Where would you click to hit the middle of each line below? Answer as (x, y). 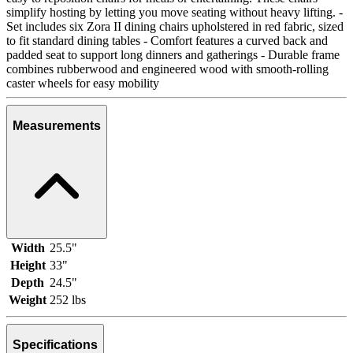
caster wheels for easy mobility (83, 83)
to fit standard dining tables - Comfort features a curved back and (167, 40)
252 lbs (68, 299)
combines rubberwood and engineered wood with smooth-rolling (167, 69)
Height (28, 265)
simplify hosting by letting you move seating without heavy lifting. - (175, 12)
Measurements (57, 126)
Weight (28, 299)
